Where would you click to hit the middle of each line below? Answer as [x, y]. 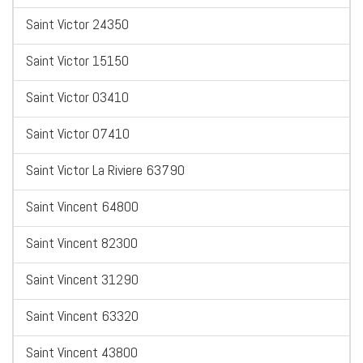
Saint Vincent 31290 [82, 280]
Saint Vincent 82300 [82, 243]
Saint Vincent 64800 [82, 207]
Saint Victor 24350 [77, 24]
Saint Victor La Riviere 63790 [105, 170]
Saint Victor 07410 [78, 134]
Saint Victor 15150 [77, 61]
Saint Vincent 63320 [82, 316]
